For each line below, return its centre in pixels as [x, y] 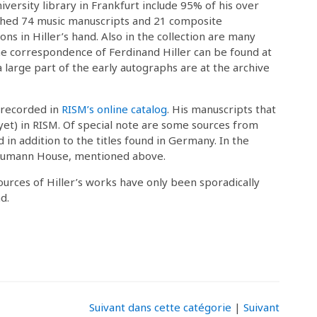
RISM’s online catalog [114, 109]
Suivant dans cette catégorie [160, 307]
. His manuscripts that [221, 109]
